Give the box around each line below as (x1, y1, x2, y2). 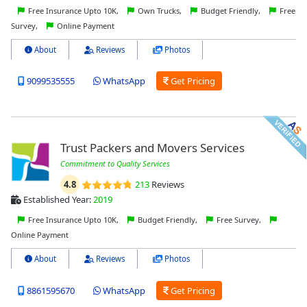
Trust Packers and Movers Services (60, 140, 245, 156)
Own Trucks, (136, 5, 184, 16)
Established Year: (21, 193, 93, 206)
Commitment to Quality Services (60, 158, 170, 169)
